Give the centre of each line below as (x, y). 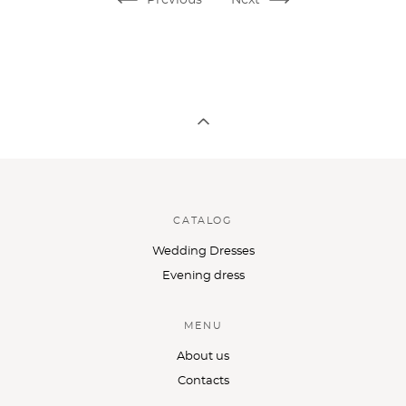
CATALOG (203, 220)
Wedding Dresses (203, 251)
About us (203, 356)
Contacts (203, 381)
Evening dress (203, 275)
